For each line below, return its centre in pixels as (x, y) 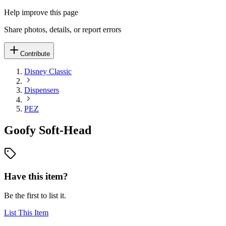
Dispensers (42, 90)
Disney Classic (48, 71)
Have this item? (36, 176)
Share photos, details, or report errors (63, 30)
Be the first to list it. (35, 196)
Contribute (35, 54)
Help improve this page (41, 12)
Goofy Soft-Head (48, 130)
